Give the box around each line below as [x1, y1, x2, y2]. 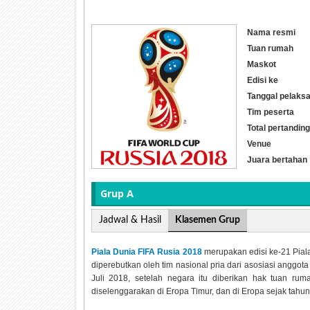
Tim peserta [246, 107, 294, 117]
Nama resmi [246, 27, 295, 37]
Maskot [246, 59, 276, 69]
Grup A [100, 186, 134, 200]
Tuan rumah [246, 43, 293, 53]
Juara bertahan [246, 154, 307, 165]
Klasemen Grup [174, 215, 240, 226]
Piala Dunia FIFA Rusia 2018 [91, 247, 202, 257]
